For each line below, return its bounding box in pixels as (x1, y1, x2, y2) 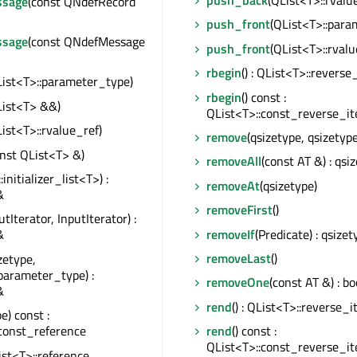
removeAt (206, 175, 260, 195)
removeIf (206, 224, 255, 244)
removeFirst (206, 200, 273, 220)
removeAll (206, 151, 261, 171)
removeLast (206, 248, 271, 268)
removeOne (206, 273, 269, 292)
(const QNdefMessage (28, 32, 145, 52)
